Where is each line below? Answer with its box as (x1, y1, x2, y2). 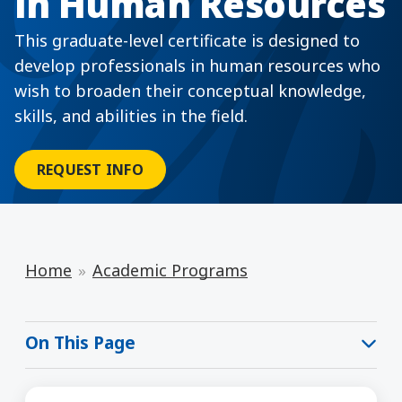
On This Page (25, 330, 135, 354)
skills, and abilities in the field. (14, 105, 248, 127)
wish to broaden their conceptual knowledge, (14, 80, 366, 102)
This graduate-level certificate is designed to (14, 30, 360, 52)
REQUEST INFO (37, 160, 144, 180)
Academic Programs (92, 258, 248, 281)
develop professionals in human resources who (14, 55, 380, 77)
